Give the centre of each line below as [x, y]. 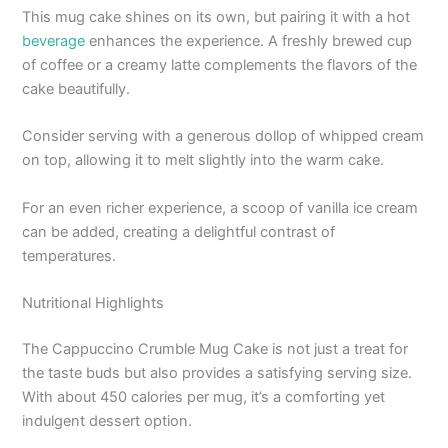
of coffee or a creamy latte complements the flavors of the [220, 64]
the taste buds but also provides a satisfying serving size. [217, 372]
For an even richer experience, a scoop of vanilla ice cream [220, 207]
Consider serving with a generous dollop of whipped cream [223, 136]
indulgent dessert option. [107, 420]
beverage [54, 40]
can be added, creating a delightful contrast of [179, 231]
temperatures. [69, 255]
